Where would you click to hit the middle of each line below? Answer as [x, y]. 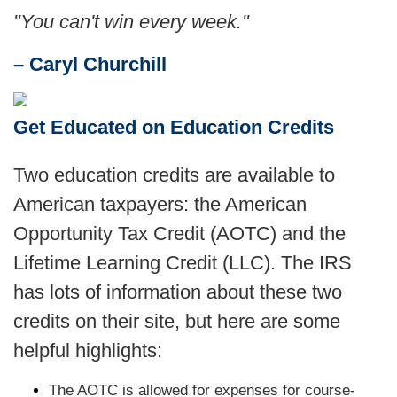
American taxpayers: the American [160, 204]
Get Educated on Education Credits [174, 127]
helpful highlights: [88, 350]
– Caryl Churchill [90, 64]
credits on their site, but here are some [177, 321]
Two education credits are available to [174, 175]
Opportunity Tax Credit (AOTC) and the [179, 234]
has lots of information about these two [178, 292]
